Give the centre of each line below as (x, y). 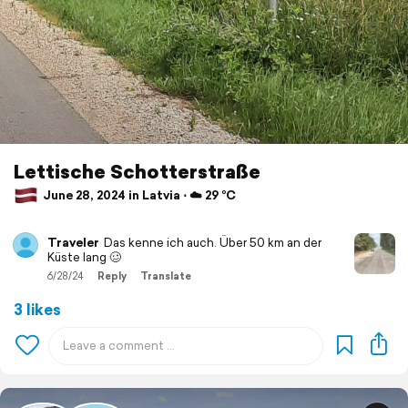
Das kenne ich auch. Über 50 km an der (213, 242)
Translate (166, 275)
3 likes (37, 309)
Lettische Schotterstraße (137, 171)
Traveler (73, 242)
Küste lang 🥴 (84, 257)
